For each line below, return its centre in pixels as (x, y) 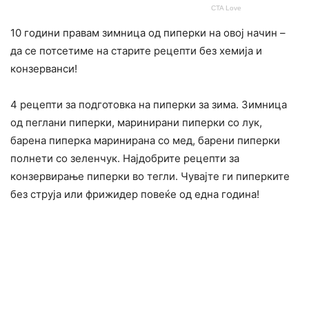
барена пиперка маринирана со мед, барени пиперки (145, 141)
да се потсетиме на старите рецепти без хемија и (136, 51)
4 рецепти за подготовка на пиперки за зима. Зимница (149, 105)
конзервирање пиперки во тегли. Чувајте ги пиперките (150, 177)
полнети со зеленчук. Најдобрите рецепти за (125, 159)
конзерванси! (44, 69)
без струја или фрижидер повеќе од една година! (135, 195)
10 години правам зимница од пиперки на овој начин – (148, 33)
